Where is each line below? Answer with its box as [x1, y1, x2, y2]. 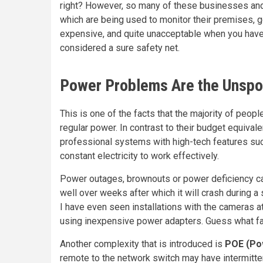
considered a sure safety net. [60, 42, 180, 53]
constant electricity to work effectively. [60, 150, 219, 161]
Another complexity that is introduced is [60, 238, 225, 249]
